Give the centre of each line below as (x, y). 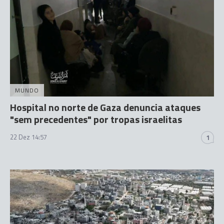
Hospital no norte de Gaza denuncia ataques (105, 107)
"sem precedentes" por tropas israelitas (96, 119)
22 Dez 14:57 (28, 137)
